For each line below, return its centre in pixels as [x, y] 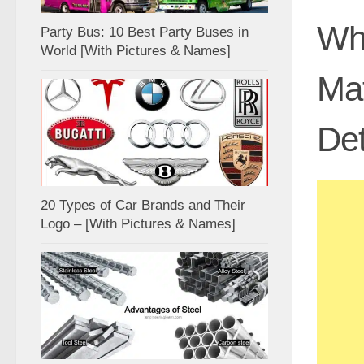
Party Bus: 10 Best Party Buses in [145, 32]
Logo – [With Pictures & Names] [138, 223]
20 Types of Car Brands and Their [143, 205]
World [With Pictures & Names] [136, 50]
